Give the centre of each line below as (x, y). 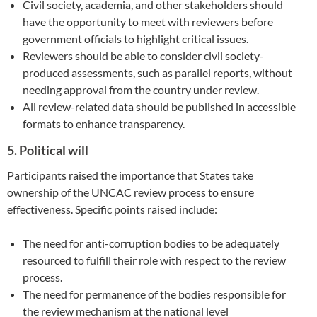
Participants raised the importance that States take (130, 175)
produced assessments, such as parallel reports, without (158, 73)
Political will (54, 150)
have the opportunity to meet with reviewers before (148, 22)
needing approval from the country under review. (141, 90)
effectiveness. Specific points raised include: (113, 209)
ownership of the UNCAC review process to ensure (131, 192)
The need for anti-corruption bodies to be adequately (151, 243)
